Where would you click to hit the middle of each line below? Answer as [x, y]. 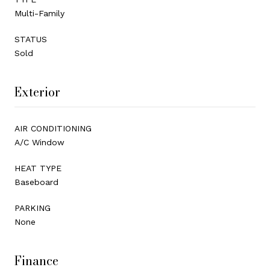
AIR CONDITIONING [53, 128]
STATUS [31, 39]
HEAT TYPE [38, 168]
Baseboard [36, 182]
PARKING [33, 208]
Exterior [37, 92]
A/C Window [39, 142]
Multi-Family [39, 13]
